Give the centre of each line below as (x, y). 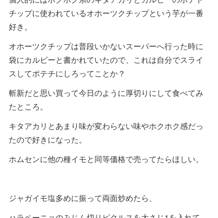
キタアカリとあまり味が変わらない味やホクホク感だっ (106, 126)
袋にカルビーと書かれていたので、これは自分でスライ (106, 59)
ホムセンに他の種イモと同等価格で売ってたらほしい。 (106, 159)
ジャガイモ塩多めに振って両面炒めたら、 (83, 198)
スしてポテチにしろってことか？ (67, 73)
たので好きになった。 (48, 139)
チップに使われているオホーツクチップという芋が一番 (106, 13)
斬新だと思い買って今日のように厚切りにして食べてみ (106, 92)
